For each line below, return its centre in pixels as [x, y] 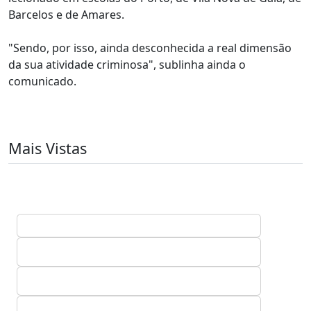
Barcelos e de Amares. [66, 15]
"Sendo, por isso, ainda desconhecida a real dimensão [150, 48]
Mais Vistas [48, 148]
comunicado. [42, 81]
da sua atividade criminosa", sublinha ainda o [127, 65]
